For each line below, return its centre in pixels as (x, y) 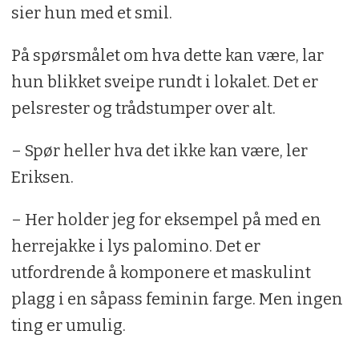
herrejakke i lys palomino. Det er (135, 246)
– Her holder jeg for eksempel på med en (166, 220)
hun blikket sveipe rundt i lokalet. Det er (164, 82)
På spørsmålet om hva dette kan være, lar (167, 56)
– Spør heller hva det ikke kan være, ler (159, 151)
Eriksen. (42, 177)
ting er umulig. (68, 326)
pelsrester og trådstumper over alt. (143, 109)
